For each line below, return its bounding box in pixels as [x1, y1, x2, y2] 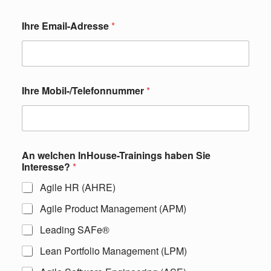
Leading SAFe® [40, 222, 109, 237]
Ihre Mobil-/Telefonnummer [22, 83, 146, 97]
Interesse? [22, 159, 73, 174]
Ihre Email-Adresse [22, 18, 111, 33]
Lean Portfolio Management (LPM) [40, 243, 187, 258]
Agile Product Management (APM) [40, 201, 186, 215]
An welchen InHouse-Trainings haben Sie [22, 148, 211, 162]
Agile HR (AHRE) [40, 180, 116, 194]
